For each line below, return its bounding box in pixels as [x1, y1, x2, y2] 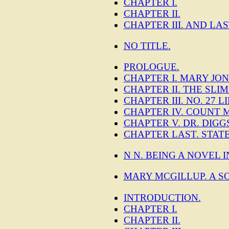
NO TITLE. [123, 40, 171, 51]
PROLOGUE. [123, 61, 179, 73]
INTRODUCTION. [123, 192, 201, 203]
